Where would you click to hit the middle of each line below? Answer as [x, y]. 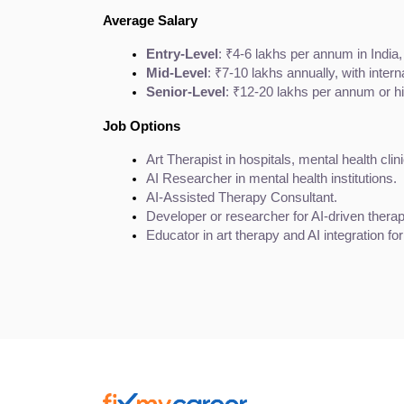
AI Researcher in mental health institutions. [271, 178]
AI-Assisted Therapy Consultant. [242, 197]
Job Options [142, 126]
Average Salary [150, 20]
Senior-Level [186, 92]
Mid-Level [177, 73]
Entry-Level [182, 54]
